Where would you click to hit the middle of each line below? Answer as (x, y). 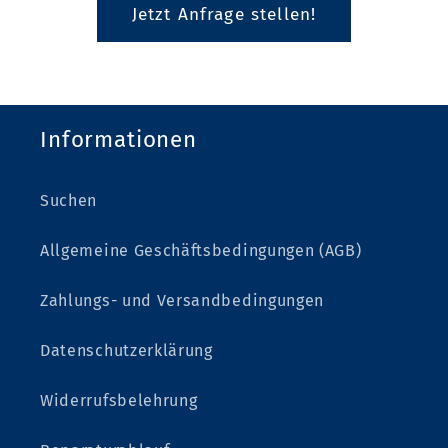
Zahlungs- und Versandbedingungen (182, 301)
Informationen (118, 139)
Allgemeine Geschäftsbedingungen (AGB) (201, 251)
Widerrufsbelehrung (119, 401)
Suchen (69, 201)
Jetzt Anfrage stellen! (224, 14)
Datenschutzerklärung (126, 351)
